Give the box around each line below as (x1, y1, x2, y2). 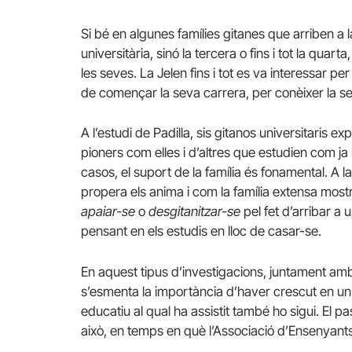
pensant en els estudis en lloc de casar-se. (81, 223, 321, 240)
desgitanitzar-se (148, 203, 240, 220)
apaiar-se (81, 203, 135, 220)
